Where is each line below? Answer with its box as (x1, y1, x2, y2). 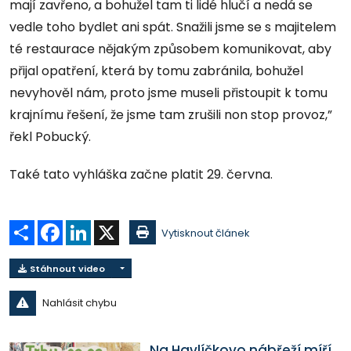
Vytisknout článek (161, 226, 250, 241)
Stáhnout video (27, 262, 105, 275)
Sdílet (34, 219, 63, 234)
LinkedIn (91, 219, 132, 234)
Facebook (63, 219, 114, 234)
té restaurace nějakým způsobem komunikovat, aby (9, 40, 331, 59)
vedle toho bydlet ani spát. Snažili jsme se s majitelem (9, 18, 336, 37)
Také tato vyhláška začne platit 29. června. (9, 165, 273, 184)
